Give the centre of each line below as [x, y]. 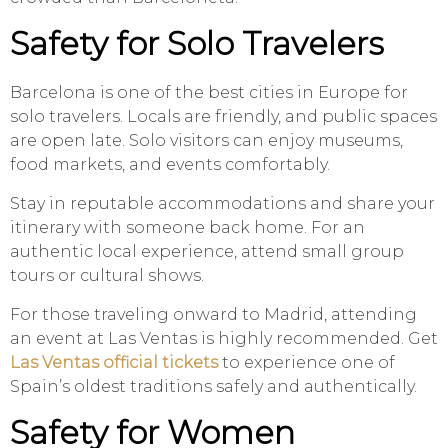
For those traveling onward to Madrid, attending [213, 315]
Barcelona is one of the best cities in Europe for [209, 93]
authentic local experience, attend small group [207, 252]
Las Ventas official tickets [114, 363]
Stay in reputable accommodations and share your [222, 204]
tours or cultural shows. [107, 276]
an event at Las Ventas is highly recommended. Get [224, 339]
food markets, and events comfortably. [170, 165]
